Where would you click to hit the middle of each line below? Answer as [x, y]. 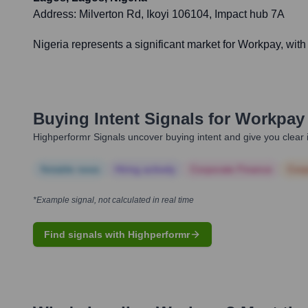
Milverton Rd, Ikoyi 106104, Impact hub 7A [182, 14]
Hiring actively [145, 169]
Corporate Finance [231, 169]
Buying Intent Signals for [132, 119]
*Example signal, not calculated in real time [113, 200]
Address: [56, 14]
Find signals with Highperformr [117, 235]
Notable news [70, 169]
